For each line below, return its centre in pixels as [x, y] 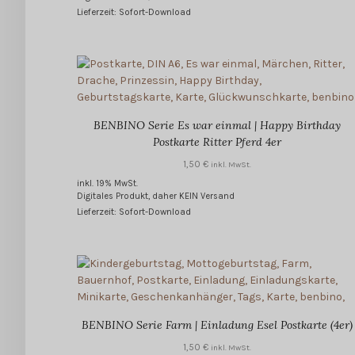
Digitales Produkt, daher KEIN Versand [156, 197]
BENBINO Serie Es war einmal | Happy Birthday [217, 126]
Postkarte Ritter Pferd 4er [217, 142]
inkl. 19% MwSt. [107, 184]
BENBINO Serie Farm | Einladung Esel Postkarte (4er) [217, 325]
